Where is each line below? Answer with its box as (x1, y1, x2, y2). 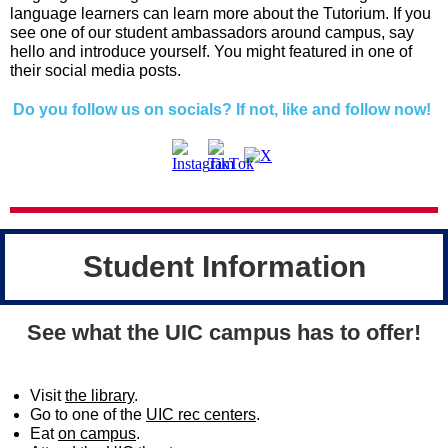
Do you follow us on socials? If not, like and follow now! (13, 101, 435, 118)
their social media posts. (10, 62, 185, 79)
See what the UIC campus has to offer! (27, 320, 421, 345)
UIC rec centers (146, 406, 256, 423)
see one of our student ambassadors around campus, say (10, 24, 414, 41)
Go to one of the (30, 406, 146, 423)
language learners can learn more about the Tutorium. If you (10, 5, 431, 22)
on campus (58, 425, 136, 442)
